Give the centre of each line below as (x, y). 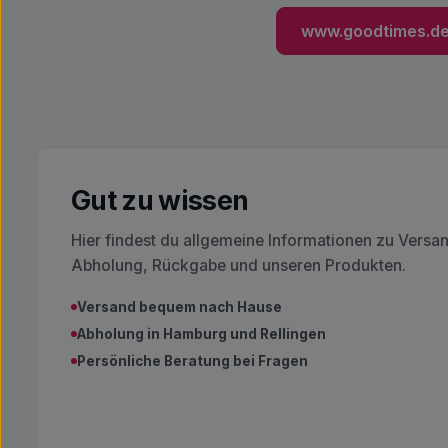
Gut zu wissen (160, 200)
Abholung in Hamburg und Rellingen (201, 334)
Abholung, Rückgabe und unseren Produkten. (238, 265)
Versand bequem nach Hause (179, 307)
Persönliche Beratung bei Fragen (192, 361)
